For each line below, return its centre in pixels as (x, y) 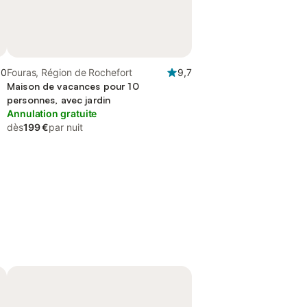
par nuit (66, 127)
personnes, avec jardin (59, 100)
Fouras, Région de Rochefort (70, 72)
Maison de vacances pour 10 (73, 86)
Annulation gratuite (52, 113)
